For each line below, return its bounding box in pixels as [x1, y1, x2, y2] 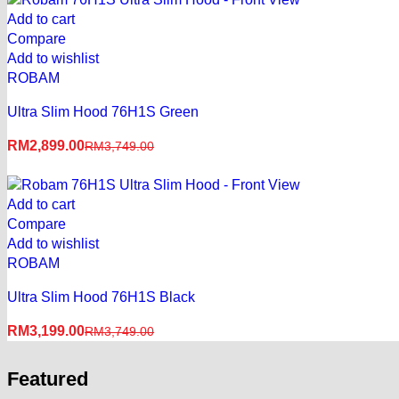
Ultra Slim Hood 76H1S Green [7, 104, 199, 120]
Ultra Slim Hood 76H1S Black [7, 289, 195, 305]
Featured [7, 367, 88, 390]
